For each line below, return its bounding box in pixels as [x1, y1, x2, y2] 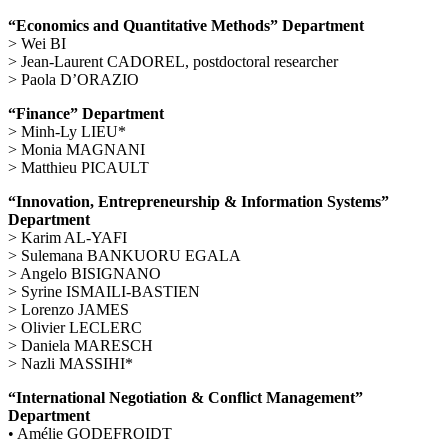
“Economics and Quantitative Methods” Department [8, 17, 364, 35]
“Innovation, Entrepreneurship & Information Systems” [8, 193, 389, 211]
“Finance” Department [8, 105, 164, 123]
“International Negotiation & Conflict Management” [8, 389, 363, 407]
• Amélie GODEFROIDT [8, 425, 172, 443]
